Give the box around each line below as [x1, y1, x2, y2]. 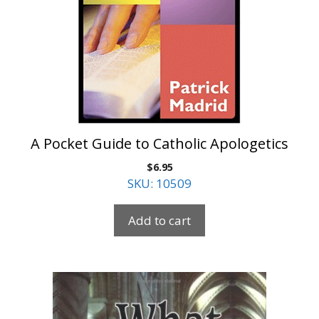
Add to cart [128, 212, 191, 229]
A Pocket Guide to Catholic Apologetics [31, 134, 288, 154]
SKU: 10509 [127, 175, 192, 192]
